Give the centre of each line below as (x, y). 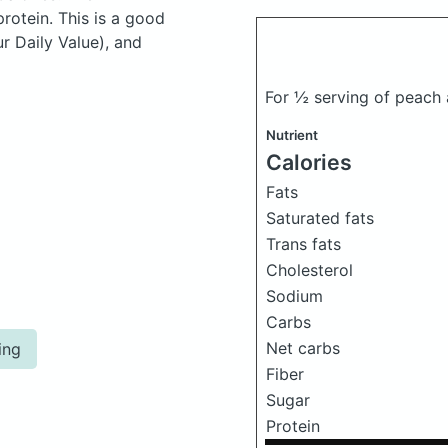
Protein (293, 426)
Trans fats (303, 244)
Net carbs (303, 348)
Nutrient (292, 135)
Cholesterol (309, 270)
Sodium (294, 296)
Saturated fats (320, 218)
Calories (309, 162)
